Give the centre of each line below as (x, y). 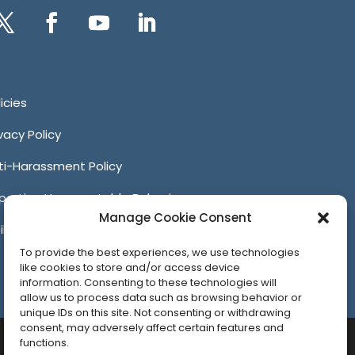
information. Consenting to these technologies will (148, 282)
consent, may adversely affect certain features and (152, 328)
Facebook (61, 52)
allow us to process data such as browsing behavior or (161, 298)
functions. (44, 343)
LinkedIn (152, 52)
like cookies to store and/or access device (130, 267)
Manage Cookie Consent (176, 218)
